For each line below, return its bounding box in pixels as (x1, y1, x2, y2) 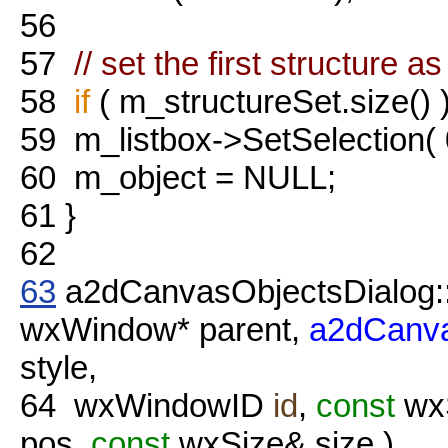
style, (20, 348, 97, 386)
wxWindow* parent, (20, 310, 309, 348)
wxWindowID (56, 386, 273, 424)
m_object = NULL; (56, 158, 336, 196)
